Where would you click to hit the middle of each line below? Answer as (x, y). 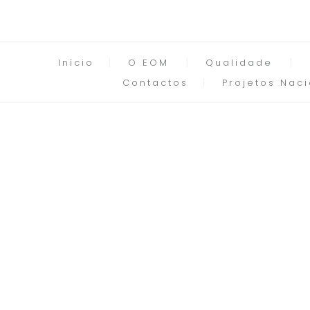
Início (76, 63)
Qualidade (239, 63)
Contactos (155, 83)
